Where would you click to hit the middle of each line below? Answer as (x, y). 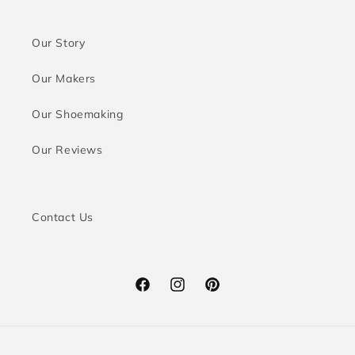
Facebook (160, 293)
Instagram (196, 293)
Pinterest (228, 293)
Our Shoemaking (78, 114)
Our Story (59, 43)
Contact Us (63, 217)
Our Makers (64, 78)
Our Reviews (67, 150)
